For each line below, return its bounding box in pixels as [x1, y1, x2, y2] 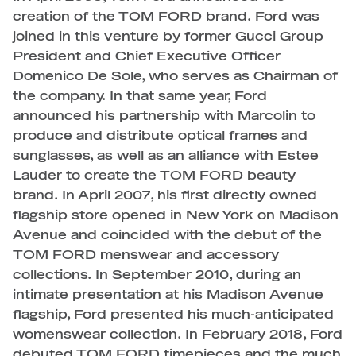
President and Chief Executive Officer [13, 50, 281, 63]
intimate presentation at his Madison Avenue [13, 288, 323, 301]
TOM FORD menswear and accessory [13, 249, 279, 261]
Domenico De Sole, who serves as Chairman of [13, 70, 338, 83]
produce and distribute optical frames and [13, 130, 308, 142]
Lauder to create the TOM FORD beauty [13, 169, 296, 182]
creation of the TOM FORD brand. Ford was [13, 10, 319, 23]
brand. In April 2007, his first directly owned [13, 189, 317, 202]
